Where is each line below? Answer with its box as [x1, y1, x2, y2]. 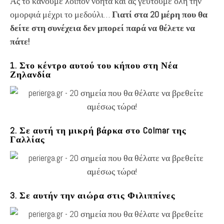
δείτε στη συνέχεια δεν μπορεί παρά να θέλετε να [10, 21, 195, 33]
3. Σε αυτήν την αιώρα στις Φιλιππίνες [10, 189, 175, 201]
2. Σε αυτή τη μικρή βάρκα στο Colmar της [10, 124, 186, 136]
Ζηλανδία [10, 68, 51, 80]
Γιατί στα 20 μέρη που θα [112, 8, 207, 20]
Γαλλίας [10, 133, 45, 145]
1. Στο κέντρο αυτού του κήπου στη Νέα [10, 59, 178, 71]
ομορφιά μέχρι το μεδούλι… [10, 8, 112, 20]
